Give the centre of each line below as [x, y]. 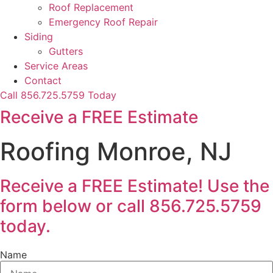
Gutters [66, 51]
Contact [43, 80]
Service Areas [56, 66]
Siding [39, 37]
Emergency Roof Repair [103, 22]
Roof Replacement [91, 7]
